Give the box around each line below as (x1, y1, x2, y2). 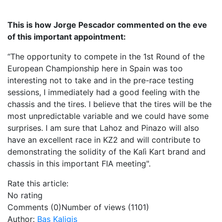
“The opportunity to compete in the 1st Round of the (7, 51, 205, 61)
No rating (7, 190, 43, 200)
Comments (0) (7, 202, 61, 212)
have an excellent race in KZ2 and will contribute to (7, 134, 201, 145)
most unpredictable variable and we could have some (7, 111, 209, 121)
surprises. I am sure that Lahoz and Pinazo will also (7, 122, 199, 133)
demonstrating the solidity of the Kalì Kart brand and (7, 146, 206, 157)
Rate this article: (7, 178, 68, 188)
